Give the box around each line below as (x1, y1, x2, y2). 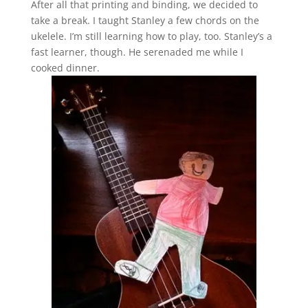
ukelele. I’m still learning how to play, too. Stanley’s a (30, 29, 272, 43)
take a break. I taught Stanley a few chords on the (30, 13, 259, 27)
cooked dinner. (30, 60, 102, 74)
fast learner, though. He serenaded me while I (30, 45, 243, 58)
